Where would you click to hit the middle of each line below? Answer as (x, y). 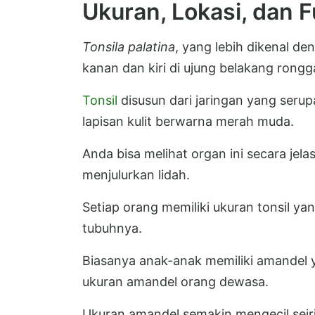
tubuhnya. (112, 228)
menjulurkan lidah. (136, 174)
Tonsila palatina (129, 46)
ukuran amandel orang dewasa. (175, 281)
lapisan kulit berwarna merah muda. (188, 121)
